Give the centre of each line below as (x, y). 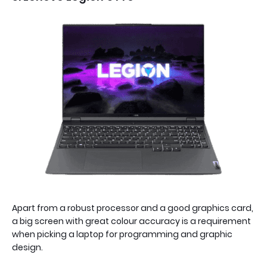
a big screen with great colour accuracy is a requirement (131, 221)
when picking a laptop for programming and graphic (122, 234)
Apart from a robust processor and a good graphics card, (133, 208)
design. (28, 247)
